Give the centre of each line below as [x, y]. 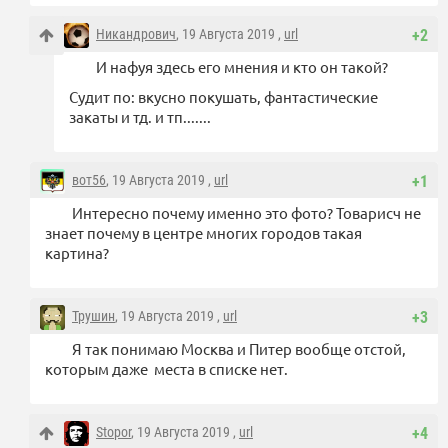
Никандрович [136, 34]
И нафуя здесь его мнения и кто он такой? [242, 67]
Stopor [113, 432]
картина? [77, 253]
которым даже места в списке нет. [168, 369]
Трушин [93, 316]
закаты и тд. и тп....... [140, 117]
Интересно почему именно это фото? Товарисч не [246, 213]
